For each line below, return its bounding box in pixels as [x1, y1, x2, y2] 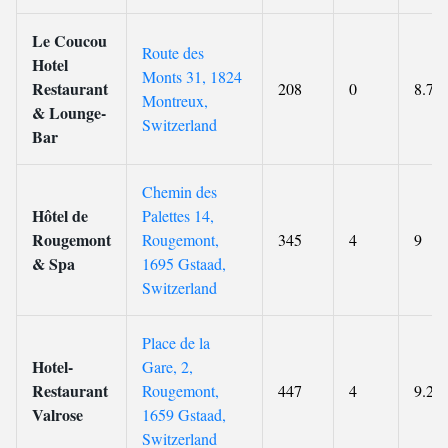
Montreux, [142, 90, 208, 111]
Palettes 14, [142, 205, 214, 226]
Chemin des [142, 181, 217, 202]
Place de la [142, 332, 210, 353]
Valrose [32, 403, 83, 426]
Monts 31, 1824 [142, 66, 242, 87]
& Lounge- [32, 101, 106, 124]
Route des [142, 42, 204, 63]
